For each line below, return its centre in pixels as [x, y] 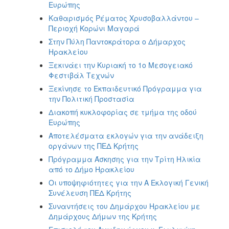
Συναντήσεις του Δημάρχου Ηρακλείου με [124, 206]
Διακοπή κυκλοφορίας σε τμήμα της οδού [123, 112]
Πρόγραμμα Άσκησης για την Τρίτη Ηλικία [125, 159]
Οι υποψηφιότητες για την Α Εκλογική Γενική [129, 182]
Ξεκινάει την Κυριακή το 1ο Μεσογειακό [121, 65]
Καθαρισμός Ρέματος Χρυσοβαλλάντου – [124, 18]
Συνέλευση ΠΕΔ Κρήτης [90, 192]
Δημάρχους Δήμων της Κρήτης [103, 216]
